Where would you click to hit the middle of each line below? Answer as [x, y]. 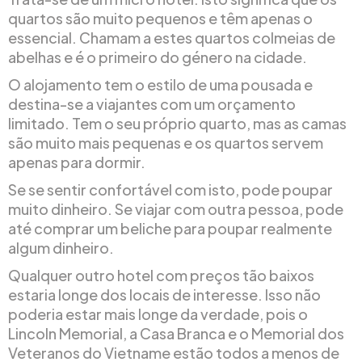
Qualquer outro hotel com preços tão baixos [161, 275]
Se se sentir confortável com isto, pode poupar [170, 189]
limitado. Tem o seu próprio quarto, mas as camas [177, 123]
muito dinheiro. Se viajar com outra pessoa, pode [176, 208]
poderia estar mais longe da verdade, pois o [158, 314]
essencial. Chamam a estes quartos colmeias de [172, 37]
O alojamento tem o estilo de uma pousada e [160, 84]
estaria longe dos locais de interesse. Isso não [164, 294]
